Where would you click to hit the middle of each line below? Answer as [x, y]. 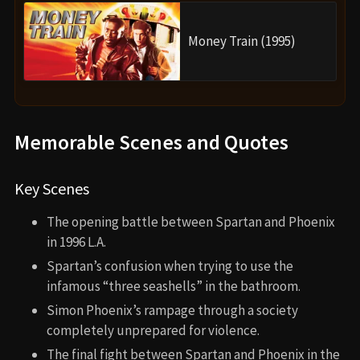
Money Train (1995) [242, 41]
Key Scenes [52, 188]
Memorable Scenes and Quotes [151, 142]
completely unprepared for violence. [153, 330]
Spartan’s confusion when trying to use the [170, 266]
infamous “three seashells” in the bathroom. [174, 286]
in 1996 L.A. [76, 241]
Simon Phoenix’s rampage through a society [172, 310]
